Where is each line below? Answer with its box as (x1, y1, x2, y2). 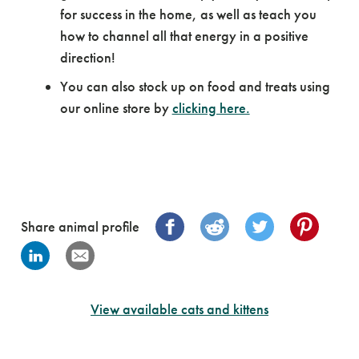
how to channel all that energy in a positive (59, 26, 309, 45)
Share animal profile (21, 217, 139, 236)
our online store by (59, 99, 172, 117)
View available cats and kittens (91, 300, 268, 318)
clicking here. (171, 99, 250, 117)
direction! (59, 48, 115, 67)
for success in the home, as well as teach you (59, 5, 317, 23)
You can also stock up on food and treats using (59, 77, 330, 95)
